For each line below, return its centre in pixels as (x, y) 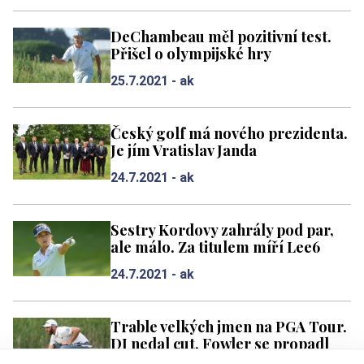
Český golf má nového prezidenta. (229, 133)
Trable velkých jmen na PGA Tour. (229, 326)
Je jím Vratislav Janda (184, 150)
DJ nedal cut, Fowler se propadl (220, 343)
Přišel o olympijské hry (191, 53)
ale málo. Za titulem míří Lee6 (215, 247)
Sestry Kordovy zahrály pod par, (222, 230)
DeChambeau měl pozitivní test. (221, 36)
